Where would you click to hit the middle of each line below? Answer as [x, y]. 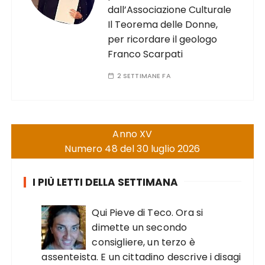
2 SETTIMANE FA [144, 76]
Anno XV [132, 134]
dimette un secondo [140, 228]
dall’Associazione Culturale [170, 10]
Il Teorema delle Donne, [163, 25]
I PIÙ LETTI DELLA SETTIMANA [106, 182]
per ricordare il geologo [163, 40]
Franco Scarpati [146, 54]
